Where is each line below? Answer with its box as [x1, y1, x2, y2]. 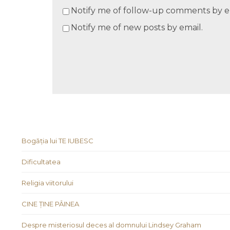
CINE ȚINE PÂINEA [22, 200, 79, 208]
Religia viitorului [22, 179, 73, 187]
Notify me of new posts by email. [71, 23, 203, 33]
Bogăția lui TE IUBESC [22, 137, 93, 145]
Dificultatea [22, 158, 61, 166]
